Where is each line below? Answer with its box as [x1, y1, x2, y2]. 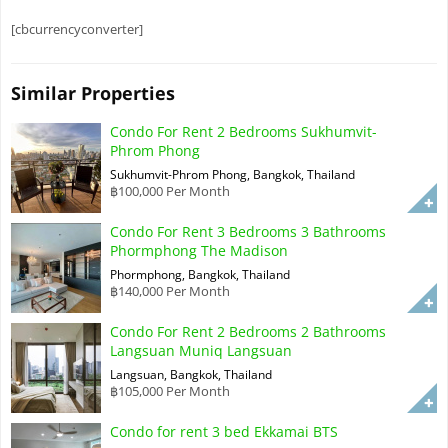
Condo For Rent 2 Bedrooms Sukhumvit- [110, 121, 377, 141]
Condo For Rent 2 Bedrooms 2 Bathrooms [110, 321, 386, 341]
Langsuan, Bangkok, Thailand [110, 365, 272, 382]
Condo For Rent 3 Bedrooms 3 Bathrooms [110, 221, 386, 241]
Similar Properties [11, 80, 175, 105]
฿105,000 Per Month [110, 381, 230, 400]
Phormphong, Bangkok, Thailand [110, 265, 290, 282]
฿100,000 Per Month [110, 181, 230, 200]
